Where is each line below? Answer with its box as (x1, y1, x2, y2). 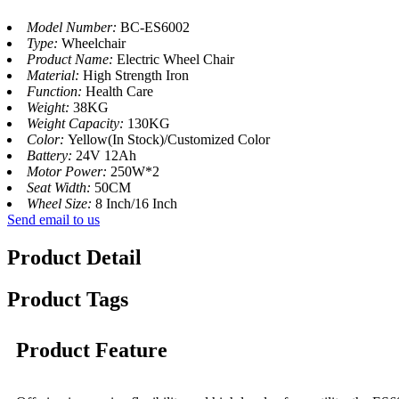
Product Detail (7, 245, 142, 269)
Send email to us (7, 211, 100, 227)
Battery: (27, 147, 76, 163)
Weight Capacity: (27, 115, 127, 131)
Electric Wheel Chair (117, 51, 234, 67)
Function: (27, 83, 85, 99)
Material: (27, 67, 83, 83)
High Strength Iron (83, 67, 189, 83)
